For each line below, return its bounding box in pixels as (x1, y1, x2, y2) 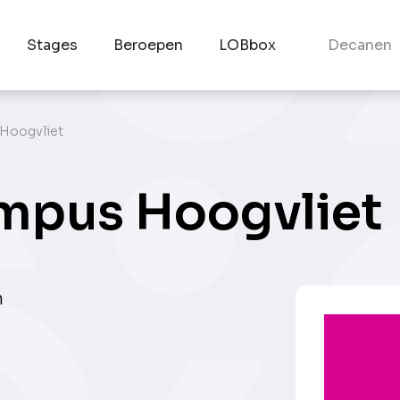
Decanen (327, 35, 392, 54)
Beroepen (113, 35, 184, 54)
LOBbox (219, 35, 277, 54)
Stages (27, 35, 79, 54)
